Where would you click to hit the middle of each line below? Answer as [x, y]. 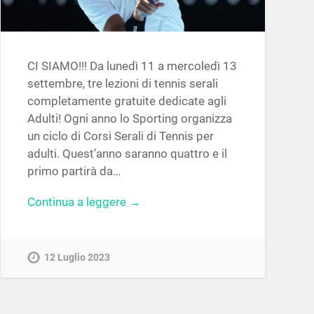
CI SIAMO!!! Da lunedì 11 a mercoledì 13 [132, 66]
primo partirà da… [74, 171]
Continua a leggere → [84, 202]
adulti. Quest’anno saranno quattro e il [127, 154]
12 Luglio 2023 [77, 257]
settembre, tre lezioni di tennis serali [122, 84]
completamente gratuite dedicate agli [127, 101]
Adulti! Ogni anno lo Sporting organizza [129, 119]
